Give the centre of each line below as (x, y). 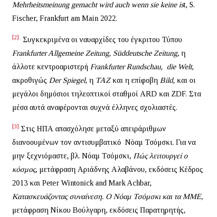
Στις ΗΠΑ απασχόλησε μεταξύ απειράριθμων (93, 128)
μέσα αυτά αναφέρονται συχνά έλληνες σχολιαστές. (95, 107)
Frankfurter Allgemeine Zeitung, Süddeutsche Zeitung (95, 53)
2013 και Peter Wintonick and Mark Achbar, (82, 183)
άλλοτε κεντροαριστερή (51, 66)
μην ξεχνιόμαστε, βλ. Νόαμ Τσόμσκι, (73, 155)
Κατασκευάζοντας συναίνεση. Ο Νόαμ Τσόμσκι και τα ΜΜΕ (107, 196)
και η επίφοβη (135, 80)
